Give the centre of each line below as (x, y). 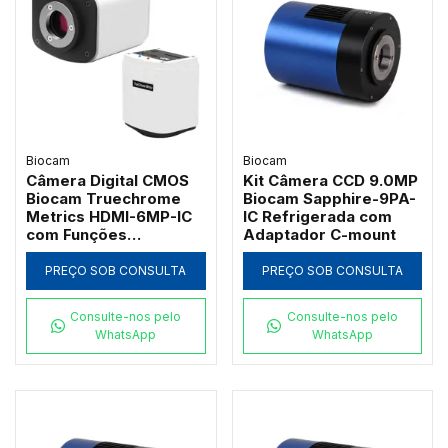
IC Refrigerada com (317, 217)
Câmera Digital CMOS (107, 181)
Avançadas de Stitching (115, 253)
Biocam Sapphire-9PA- (329, 199)
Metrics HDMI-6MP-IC (109, 217)
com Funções (76, 235)
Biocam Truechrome (103, 199)
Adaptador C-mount (319, 235)
